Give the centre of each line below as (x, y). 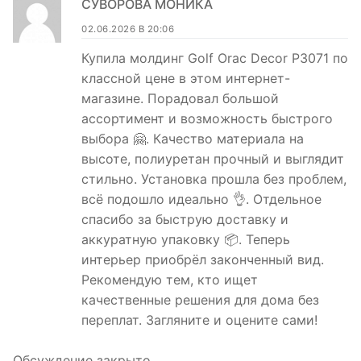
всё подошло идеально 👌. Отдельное (201, 199)
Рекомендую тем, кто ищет (170, 279)
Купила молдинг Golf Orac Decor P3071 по (215, 58)
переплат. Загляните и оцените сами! (199, 320)
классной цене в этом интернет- (186, 78)
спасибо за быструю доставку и (185, 219)
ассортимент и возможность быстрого (207, 118)
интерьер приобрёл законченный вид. (203, 259)
